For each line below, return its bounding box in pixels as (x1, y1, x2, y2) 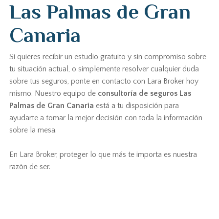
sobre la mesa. (9, 126, 57, 134)
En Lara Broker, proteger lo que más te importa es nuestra (9, 150, 197, 159)
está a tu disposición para (94, 101, 179, 110)
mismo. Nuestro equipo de (9, 89, 98, 98)
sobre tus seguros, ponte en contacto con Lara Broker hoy (9, 77, 199, 86)
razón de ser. (9, 162, 51, 171)
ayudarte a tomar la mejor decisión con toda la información (9, 113, 203, 122)
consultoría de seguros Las (98, 89, 192, 98)
